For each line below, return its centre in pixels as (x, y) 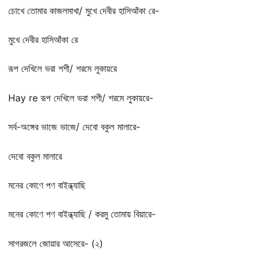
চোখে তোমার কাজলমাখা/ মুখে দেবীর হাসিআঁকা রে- (84, 10)
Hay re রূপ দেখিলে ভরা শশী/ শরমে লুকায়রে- (81, 98)
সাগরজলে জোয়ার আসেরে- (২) (56, 243)
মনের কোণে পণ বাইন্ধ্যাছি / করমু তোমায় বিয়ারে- (82, 214)
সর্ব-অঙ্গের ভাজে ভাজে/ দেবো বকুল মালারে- (74, 127)
